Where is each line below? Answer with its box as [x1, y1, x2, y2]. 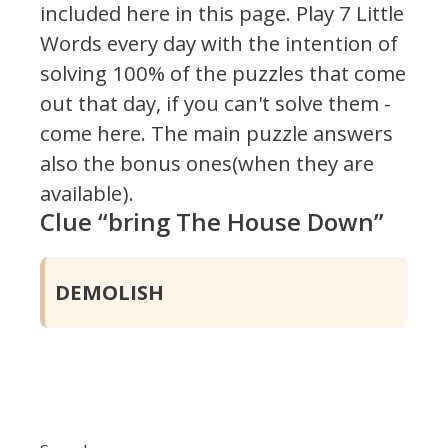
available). [40, 179, 134, 208]
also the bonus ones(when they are [40, 149, 374, 178]
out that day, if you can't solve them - [40, 89, 391, 118]
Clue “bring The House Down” [40, 205, 384, 239]
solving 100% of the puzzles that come [40, 59, 406, 88]
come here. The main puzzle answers [40, 119, 393, 148]
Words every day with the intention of [40, 29, 398, 58]
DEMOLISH [55, 278, 165, 307]
